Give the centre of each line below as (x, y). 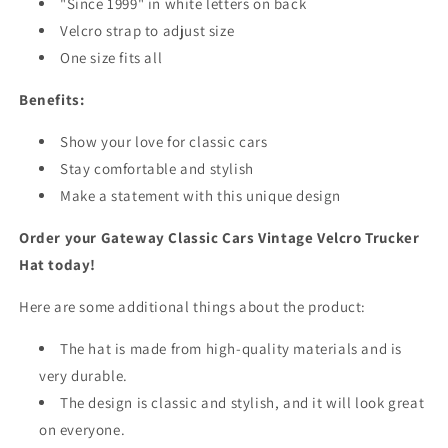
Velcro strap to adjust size (147, 31)
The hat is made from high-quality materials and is (231, 349)
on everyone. (82, 430)
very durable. (83, 376)
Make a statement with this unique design (200, 196)
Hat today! (57, 265)
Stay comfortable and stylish (157, 169)
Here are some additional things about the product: (192, 307)
